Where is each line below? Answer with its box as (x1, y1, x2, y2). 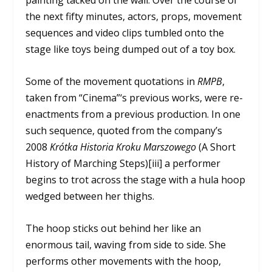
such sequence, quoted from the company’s (25, 123, 223, 137)
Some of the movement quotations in (25, 74, 198, 88)
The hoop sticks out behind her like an (25, 221, 202, 235)
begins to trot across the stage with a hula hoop (25, 172, 246, 186)
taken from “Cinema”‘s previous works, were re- (25, 90, 243, 104)
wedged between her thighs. (25, 189, 155, 203)
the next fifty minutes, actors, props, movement (25, 10, 242, 24)
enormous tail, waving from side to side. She (25, 237, 226, 251)
